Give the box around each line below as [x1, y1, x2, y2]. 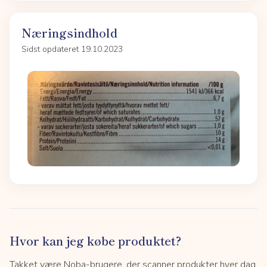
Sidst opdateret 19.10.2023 [21, 44, 123, 55]
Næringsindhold [21, 24, 117, 42]
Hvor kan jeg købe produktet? [10, 232, 181, 250]
